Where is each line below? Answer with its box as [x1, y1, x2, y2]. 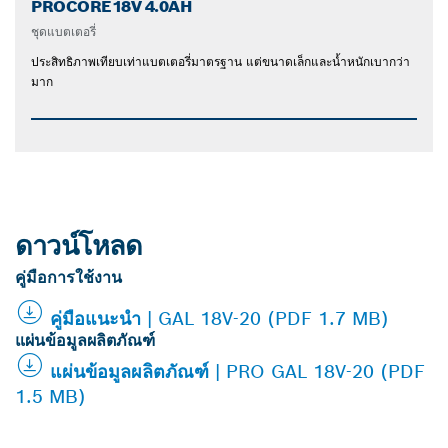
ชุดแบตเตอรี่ [31, 24, 96, 40]
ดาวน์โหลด [15, 228, 143, 264]
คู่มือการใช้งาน [15, 267, 122, 289]
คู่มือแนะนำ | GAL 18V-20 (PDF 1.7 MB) [50, 307, 389, 331]
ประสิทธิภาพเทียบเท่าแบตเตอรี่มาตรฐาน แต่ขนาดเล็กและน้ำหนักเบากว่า [31, 54, 410, 70]
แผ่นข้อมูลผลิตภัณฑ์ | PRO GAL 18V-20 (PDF [50, 360, 425, 384]
